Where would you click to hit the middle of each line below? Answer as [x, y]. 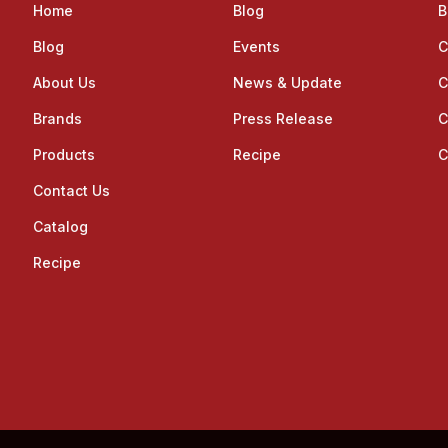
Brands [57, 118]
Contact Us [71, 190]
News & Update [288, 82]
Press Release [283, 118]
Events [257, 46]
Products [63, 154]
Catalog [60, 226]
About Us [64, 82]
